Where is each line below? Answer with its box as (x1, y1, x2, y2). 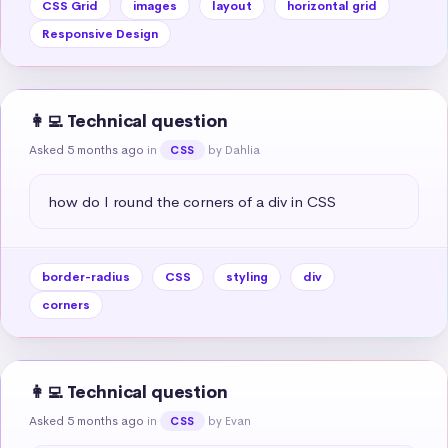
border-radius (42, 268, 130, 285)
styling (226, 268, 268, 285)
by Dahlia (207, 141, 260, 158)
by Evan (207, 412, 251, 429)
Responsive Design (42, 25, 158, 42)
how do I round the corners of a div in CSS (48, 191, 336, 211)
